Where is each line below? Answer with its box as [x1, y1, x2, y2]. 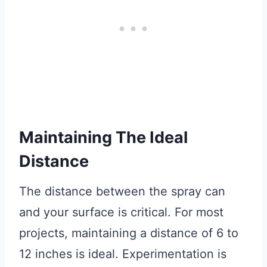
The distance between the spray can [19, 184, 225, 199]
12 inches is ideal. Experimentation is [19, 247, 226, 262]
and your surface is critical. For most [19, 205, 223, 220]
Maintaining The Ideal [19, 127, 188, 147]
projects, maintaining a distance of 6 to [19, 226, 238, 241]
